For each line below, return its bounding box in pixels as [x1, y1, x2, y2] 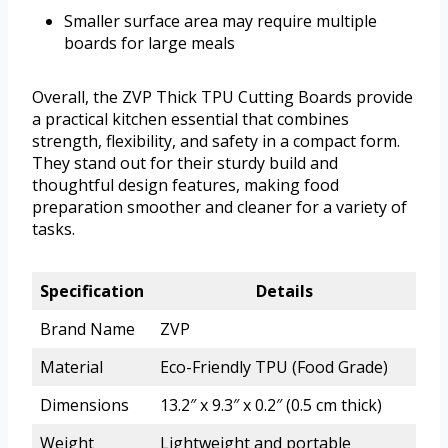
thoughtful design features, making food [32, 174, 339, 197]
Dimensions [40, 394, 129, 417]
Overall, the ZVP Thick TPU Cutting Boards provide [32, 86, 413, 109]
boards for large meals [64, 32, 235, 55]
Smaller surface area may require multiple [64, 10, 377, 33]
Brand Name [40, 318, 135, 341]
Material [40, 356, 103, 379]
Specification [40, 280, 144, 303]
